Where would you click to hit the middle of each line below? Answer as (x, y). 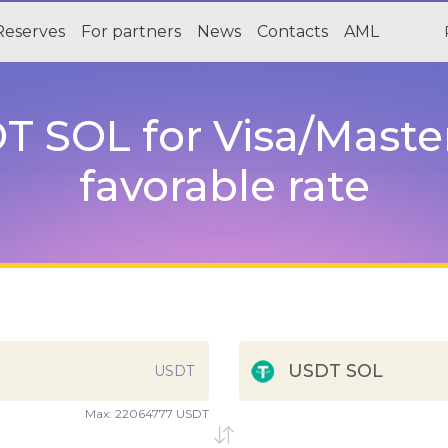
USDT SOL (335, 370)
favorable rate (224, 186)
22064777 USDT (162, 413)
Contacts (292, 31)
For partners (130, 31)
